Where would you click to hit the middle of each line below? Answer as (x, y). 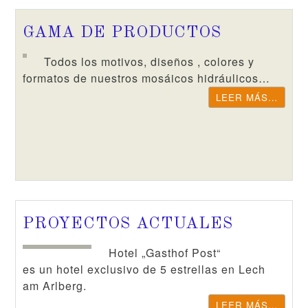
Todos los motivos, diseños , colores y (150, 62)
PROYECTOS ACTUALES (128, 224)
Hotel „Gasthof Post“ (165, 253)
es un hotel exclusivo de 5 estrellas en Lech (144, 269)
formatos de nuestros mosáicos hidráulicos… (147, 78)
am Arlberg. (55, 286)
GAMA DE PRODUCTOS (122, 33)
